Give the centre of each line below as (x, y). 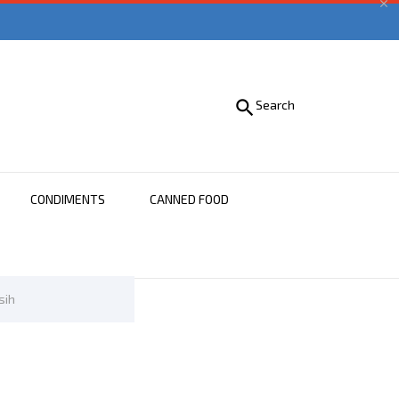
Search (275, 105)
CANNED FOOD (189, 199)
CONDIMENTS (68, 199)
